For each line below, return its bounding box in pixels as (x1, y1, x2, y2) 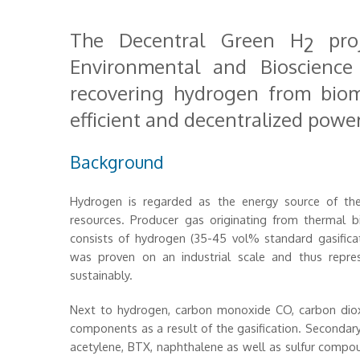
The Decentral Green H (70, 27, 304, 52)
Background (70, 151, 164, 173)
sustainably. (70, 268, 133, 282)
